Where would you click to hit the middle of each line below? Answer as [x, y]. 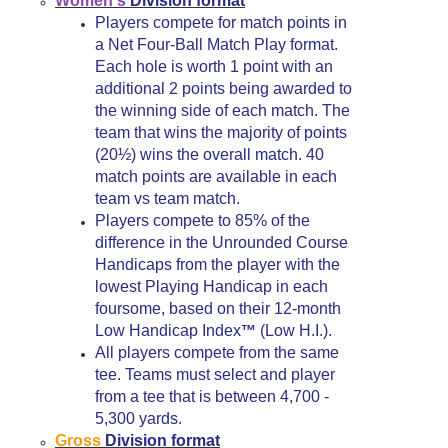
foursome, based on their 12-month [218, 308]
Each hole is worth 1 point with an [214, 66]
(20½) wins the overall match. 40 [209, 154]
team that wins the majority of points [221, 132]
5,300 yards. [138, 418]
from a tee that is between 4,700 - [212, 396]
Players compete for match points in [221, 22]
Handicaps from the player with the [217, 264]
